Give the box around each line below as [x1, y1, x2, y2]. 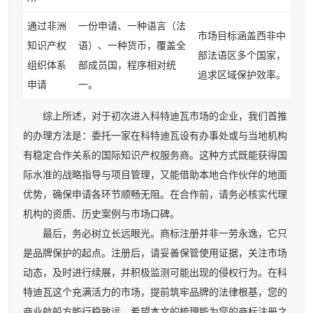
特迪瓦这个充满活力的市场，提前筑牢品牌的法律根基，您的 [23, 286, 287, 298]
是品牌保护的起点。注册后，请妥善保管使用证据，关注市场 [23, 247, 287, 259]
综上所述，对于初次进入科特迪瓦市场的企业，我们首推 [23, 110, 287, 122]
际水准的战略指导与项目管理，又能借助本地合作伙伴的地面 [23, 169, 287, 180]
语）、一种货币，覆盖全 [78, 40, 186, 51]
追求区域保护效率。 [198, 69, 286, 80]
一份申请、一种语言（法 [78, 20, 186, 31]
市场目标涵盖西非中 [198, 30, 286, 41]
